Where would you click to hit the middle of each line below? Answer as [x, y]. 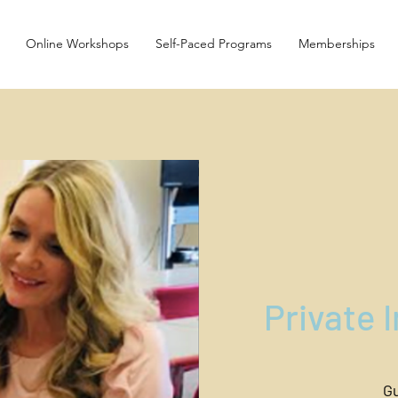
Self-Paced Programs [214, 44]
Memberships [337, 44]
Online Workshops [77, 44]
